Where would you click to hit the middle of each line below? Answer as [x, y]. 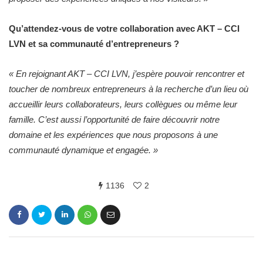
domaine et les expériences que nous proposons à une [113, 134]
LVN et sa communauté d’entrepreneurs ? [94, 43]
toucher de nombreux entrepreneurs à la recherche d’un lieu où [129, 89]
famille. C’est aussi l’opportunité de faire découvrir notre [114, 119]
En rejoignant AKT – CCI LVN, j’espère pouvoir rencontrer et [130, 73]
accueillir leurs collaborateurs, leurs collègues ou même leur [123, 104]
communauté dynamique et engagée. [80, 150]
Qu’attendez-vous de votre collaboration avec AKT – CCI [124, 28]
